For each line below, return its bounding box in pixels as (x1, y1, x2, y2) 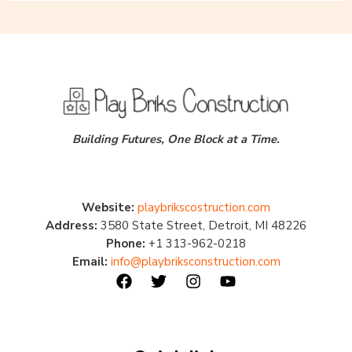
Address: (46, 218, 97, 234)
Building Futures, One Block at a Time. (72, 131, 280, 148)
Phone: (106, 236, 145, 252)
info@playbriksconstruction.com (110, 254, 280, 270)
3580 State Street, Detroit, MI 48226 (97, 218, 306, 234)
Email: (71, 254, 108, 270)
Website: (82, 200, 134, 216)
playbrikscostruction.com (137, 200, 270, 216)
